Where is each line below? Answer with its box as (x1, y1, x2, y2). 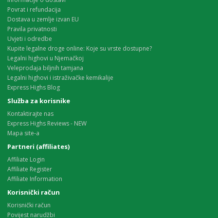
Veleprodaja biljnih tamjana (7, 64, 83, 73)
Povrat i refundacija (7, 5, 61, 14)
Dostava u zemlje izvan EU (7, 15, 79, 24)
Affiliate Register (7, 165, 52, 174)
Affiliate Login (7, 155, 45, 164)
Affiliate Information (7, 175, 62, 183)
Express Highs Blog (7, 83, 60, 92)
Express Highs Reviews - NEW (7, 119, 87, 128)
